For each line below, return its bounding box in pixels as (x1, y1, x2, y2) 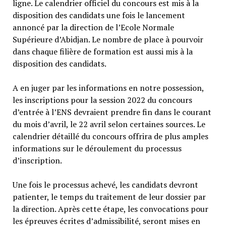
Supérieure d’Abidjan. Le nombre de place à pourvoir (12, 33, 203, 45)
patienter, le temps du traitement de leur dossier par (12, 191, 206, 202)
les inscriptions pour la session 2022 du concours (12, 94, 192, 105)
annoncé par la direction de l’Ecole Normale (12, 21, 174, 33)
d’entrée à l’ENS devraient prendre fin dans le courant (12, 106, 211, 118)
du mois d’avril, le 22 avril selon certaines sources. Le (12, 118, 205, 130)
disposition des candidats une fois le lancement (12, 9, 185, 21)
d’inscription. (12, 154, 62, 166)
